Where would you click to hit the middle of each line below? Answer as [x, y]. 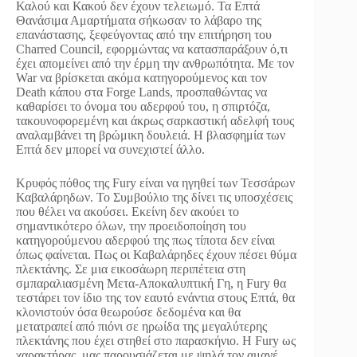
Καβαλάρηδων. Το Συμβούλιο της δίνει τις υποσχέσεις [154, 198]
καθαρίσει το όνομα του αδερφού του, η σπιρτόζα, [143, 107]
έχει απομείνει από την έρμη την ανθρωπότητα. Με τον [155, 64]
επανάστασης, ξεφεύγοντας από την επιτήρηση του [144, 35]
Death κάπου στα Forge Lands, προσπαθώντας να [141, 92]
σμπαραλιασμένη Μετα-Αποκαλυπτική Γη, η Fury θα [151, 284]
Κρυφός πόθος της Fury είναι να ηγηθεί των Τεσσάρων [155, 183]
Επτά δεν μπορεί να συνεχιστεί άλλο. [110, 150]
